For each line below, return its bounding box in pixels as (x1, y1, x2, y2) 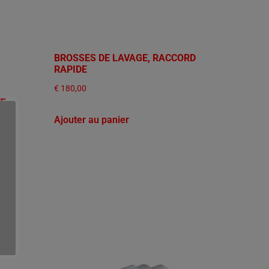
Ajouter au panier (54, 113, 130, 125)
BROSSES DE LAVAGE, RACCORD (54, 52, 196, 64)
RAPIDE (54, 63, 88, 75)
